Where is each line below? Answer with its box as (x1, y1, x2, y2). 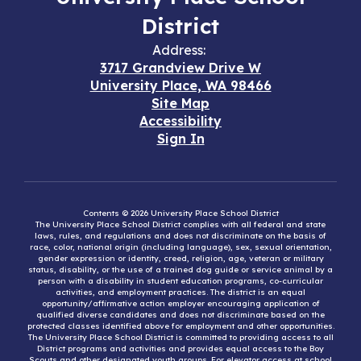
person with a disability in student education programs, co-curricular (38, 276, 323, 286)
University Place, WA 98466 (89, 77, 272, 93)
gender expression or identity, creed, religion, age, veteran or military (37, 253, 324, 263)
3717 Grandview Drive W (100, 60, 261, 76)
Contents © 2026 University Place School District (82, 208, 279, 218)
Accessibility (139, 113, 222, 129)
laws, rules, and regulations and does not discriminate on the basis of (35, 230, 326, 241)
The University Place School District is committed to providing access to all (27, 332, 334, 342)
